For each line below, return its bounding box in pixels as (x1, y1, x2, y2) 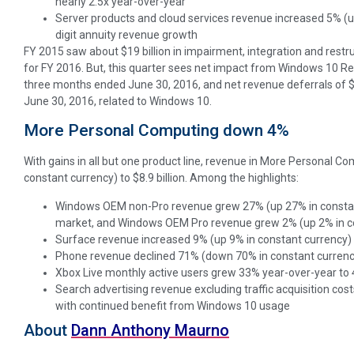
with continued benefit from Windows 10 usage (55, 299, 290, 312)
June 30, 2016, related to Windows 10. (24, 94, 212, 107)
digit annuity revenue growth (55, 28, 198, 41)
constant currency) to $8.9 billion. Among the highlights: (24, 171, 299, 185)
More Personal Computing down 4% (24, 121, 289, 141)
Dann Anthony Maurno (71, 320, 229, 340)
